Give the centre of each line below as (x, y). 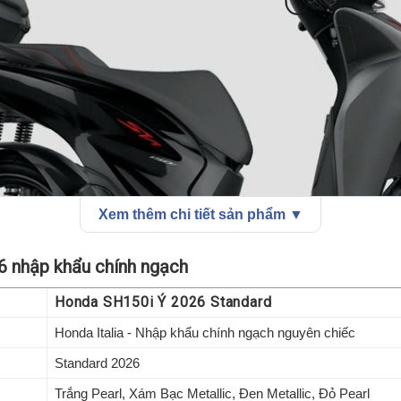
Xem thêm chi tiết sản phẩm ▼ (200, 215)
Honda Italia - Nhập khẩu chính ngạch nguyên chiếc (205, 333)
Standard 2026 (97, 363)
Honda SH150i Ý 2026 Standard (163, 303)
